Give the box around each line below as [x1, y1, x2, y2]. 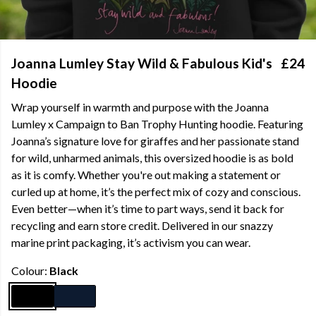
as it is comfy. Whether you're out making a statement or [11, 168, 281, 181]
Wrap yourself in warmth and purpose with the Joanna [11, 100, 269, 114]
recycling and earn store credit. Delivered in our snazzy [11, 219, 273, 232]
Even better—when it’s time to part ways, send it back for [11, 202, 284, 215]
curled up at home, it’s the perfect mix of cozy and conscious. [11, 185, 300, 198]
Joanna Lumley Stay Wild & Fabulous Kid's [11, 55, 272, 71]
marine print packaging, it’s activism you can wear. [11, 236, 250, 249]
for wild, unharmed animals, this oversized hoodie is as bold [11, 151, 293, 164]
